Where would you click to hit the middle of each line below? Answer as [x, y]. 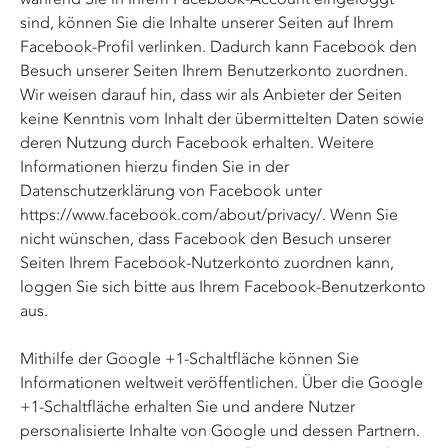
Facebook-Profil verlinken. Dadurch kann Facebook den [218, 46]
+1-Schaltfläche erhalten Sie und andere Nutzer [187, 406]
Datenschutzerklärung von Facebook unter [171, 190]
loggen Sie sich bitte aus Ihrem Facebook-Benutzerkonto [223, 286]
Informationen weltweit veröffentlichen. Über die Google [221, 382]
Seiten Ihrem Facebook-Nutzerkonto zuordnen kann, [207, 262]
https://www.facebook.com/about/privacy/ [171, 214]
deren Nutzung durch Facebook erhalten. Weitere [197, 142]
